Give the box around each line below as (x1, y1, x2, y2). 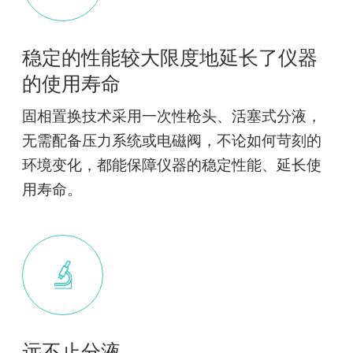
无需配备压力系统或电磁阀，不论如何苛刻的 (22, 132, 322, 149)
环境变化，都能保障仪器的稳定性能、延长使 (22, 156, 322, 173)
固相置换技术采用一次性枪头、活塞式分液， (22, 107, 322, 124)
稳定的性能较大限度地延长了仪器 (22, 46, 318, 69)
